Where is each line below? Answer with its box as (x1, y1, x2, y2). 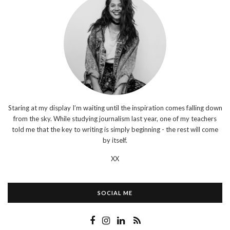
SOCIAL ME (98, 189, 132, 196)
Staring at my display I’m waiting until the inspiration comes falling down (8, 104, 222, 112)
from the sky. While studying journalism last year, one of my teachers (13, 114, 217, 123)
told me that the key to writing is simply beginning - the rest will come (12, 125, 218, 133)
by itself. (103, 136, 127, 144)
